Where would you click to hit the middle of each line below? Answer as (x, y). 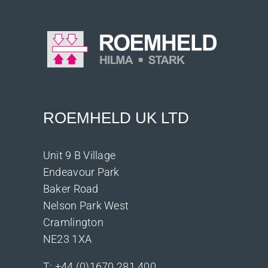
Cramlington (73, 222)
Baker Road (71, 188)
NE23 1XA (67, 239)
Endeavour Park (81, 172)
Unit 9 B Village (79, 155)
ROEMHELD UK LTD (116, 118)
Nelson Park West (86, 205)
